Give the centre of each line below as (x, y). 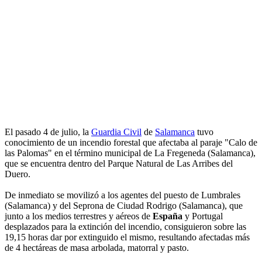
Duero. (18, 174)
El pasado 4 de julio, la (48, 132)
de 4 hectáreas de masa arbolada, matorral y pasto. (97, 248)
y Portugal (203, 216)
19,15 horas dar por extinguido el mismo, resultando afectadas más (127, 237)
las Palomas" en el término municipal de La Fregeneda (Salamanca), (130, 153)
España (168, 216)
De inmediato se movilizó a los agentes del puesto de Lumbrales (123, 195)
